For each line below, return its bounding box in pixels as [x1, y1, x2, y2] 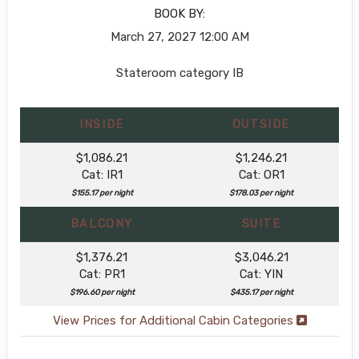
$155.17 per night [71, 188, 133, 198]
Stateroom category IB [115, 65, 244, 80]
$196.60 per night [69, 287, 135, 297]
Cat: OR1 [238, 167, 284, 182]
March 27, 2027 [110, 29, 196, 44]
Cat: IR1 [81, 167, 123, 182]
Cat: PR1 [79, 266, 125, 281]
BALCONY [70, 216, 134, 231]
